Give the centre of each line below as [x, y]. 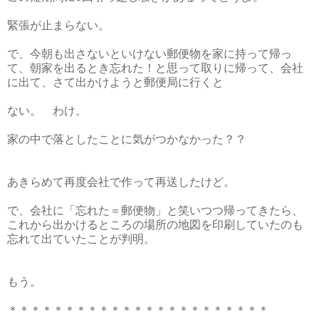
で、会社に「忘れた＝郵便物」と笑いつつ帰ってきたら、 [155, 210]
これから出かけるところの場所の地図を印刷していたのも [155, 224]
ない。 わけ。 [47, 110]
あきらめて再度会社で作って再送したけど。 [121, 182]
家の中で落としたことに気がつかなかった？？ [127, 139]
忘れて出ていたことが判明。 [81, 239]
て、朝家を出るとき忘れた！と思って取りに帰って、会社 [155, 68]
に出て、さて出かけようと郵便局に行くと [115, 82]
